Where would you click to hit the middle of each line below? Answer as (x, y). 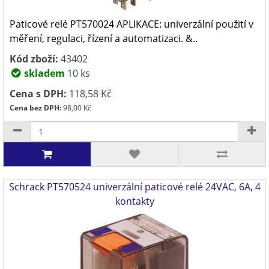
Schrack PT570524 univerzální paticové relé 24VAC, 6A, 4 (134, 187)
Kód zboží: (34, 59)
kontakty (134, 201)
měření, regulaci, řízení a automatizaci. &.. (104, 38)
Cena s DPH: (38, 94)
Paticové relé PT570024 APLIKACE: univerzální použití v (131, 24)
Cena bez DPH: (35, 108)
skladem (43, 73)
